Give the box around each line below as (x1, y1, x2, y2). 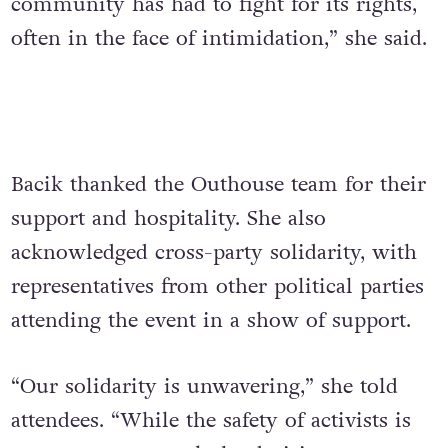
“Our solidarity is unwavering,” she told (10, 372, 398, 402)
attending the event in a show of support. (10, 306, 411, 336)
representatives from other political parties (10, 272, 424, 302)
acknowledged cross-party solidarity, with (10, 238, 417, 268)
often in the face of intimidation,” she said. (10, 24, 427, 54)
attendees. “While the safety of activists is (10, 406, 411, 436)
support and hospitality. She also (10, 204, 326, 234)
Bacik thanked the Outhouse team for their (10, 170, 426, 200)
